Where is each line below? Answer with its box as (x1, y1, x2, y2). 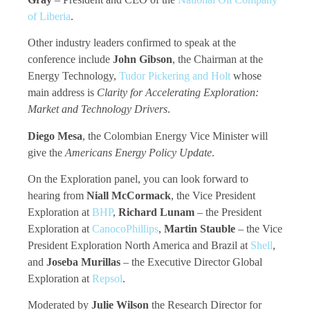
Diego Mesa (28, 129, 82, 142)
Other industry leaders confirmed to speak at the (28, 37, 236, 49)
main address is (28, 86, 97, 99)
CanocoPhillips (92, 222, 158, 235)
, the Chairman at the (172, 53, 263, 66)
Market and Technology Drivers (28, 103, 167, 116)
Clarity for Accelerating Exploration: (97, 86, 259, 99)
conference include (28, 53, 113, 66)
